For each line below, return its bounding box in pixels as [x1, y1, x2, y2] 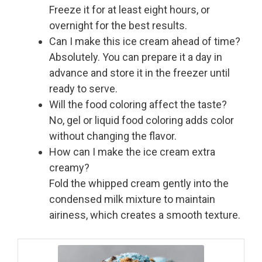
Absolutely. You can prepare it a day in [49, 51, 222, 64]
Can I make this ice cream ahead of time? [49, 35, 240, 48]
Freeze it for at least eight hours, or [49, 4, 210, 16]
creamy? [49, 161, 89, 174]
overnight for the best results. [49, 19, 187, 32]
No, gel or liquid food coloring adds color [49, 114, 234, 127]
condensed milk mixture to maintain [49, 193, 215, 206]
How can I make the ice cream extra [49, 146, 215, 158]
